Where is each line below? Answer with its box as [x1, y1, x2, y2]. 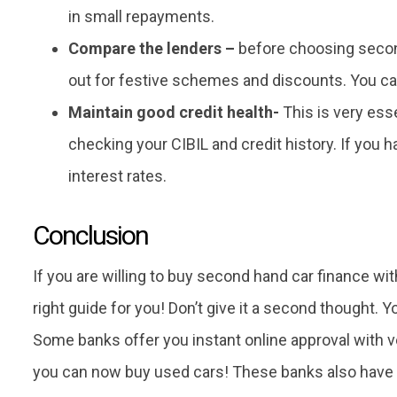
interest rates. [68, 167, 167, 186]
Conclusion [33, 220, 148, 252]
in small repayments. [68, 7, 214, 27]
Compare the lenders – [68, 39, 235, 58]
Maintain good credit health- [68, 103, 279, 122]
